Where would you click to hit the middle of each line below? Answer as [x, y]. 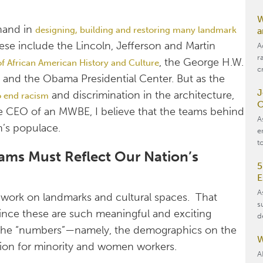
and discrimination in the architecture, [142, 95]
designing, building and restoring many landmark [136, 30]
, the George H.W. [202, 63]
